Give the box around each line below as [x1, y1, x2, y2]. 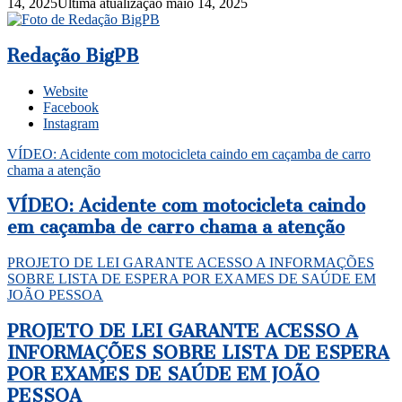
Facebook [43, 99, 99, 115]
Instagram [43, 115, 99, 131]
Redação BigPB [7, 44, 139, 66]
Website [43, 83, 88, 99]
